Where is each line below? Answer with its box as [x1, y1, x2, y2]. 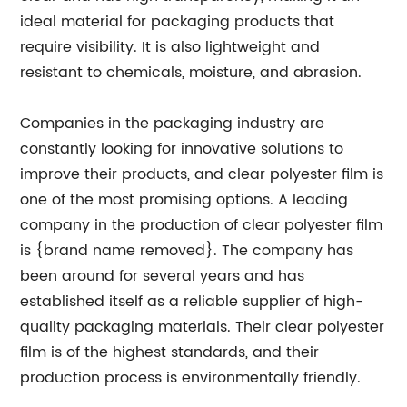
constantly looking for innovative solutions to [20, 137, 344, 162]
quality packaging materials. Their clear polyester [20, 315, 385, 340]
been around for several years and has [20, 264, 305, 289]
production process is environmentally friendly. [20, 366, 362, 391]
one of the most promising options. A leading [20, 188, 349, 213]
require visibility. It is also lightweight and [20, 35, 321, 60]
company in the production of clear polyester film [20, 213, 383, 238]
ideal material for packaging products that [20, 10, 335, 35]
